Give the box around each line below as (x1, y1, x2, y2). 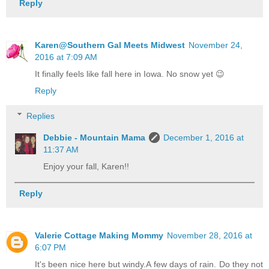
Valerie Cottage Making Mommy (35, 230, 163, 240)
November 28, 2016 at (167, 230, 252, 240)
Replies (26, 110, 55, 121)
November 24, (189, 40, 243, 50)
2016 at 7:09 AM (35, 52, 97, 62)
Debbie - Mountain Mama (43, 132, 146, 142)
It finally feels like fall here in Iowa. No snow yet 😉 (35, 69, 225, 79)
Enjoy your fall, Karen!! (43, 161, 130, 171)
